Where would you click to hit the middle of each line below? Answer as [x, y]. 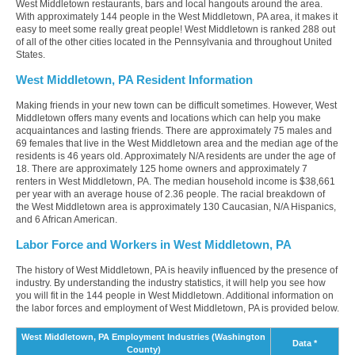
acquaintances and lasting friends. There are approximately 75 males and [174, 131]
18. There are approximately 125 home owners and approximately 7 [162, 169]
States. [31, 55]
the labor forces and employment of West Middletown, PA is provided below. [177, 309]
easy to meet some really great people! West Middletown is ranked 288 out [176, 30]
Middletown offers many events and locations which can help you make [168, 118]
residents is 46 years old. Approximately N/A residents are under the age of [176, 157]
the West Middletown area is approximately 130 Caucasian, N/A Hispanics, [176, 207]
